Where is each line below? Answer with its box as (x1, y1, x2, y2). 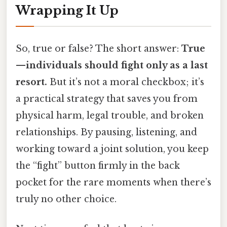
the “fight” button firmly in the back (16, 160, 180, 171)
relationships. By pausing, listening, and (16, 126, 197, 138)
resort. (16, 76, 47, 88)
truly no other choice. (16, 193, 117, 205)
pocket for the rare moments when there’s (16, 176, 211, 188)
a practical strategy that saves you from (16, 93, 198, 104)
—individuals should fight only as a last (16, 59, 208, 71)
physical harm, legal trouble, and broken (16, 109, 204, 121)
